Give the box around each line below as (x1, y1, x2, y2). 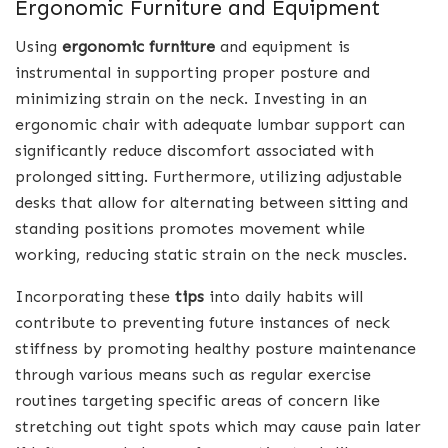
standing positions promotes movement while (15, 219, 365, 239)
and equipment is (215, 37, 350, 57)
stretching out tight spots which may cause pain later (15, 417, 421, 437)
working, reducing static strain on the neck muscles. (15, 245, 407, 265)
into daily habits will (204, 287, 363, 307)
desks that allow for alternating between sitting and (15, 193, 408, 213)
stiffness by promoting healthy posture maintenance (15, 339, 416, 359)
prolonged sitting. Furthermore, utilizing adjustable (15, 167, 402, 187)
